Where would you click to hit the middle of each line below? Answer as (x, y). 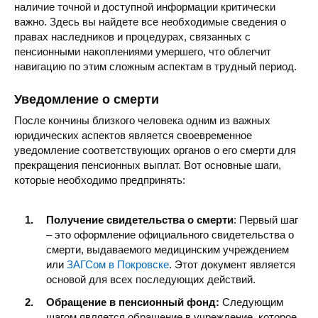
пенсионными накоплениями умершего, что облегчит (143, 51)
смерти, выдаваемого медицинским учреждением (168, 250)
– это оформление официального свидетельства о (170, 235)
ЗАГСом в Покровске (118, 265)
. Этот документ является (232, 265)
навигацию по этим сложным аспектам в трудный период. (155, 66)
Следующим (251, 302)
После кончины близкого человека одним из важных (142, 120)
